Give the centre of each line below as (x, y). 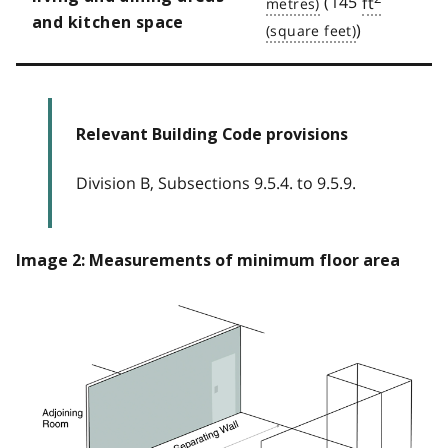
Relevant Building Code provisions (212, 134)
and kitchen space (108, 22)
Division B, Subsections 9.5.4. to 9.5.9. (216, 182)
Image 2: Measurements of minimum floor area (208, 260)
